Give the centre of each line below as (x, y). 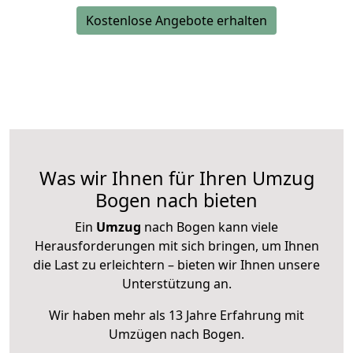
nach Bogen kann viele (210, 227)
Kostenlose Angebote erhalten (176, 21)
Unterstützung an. (176, 284)
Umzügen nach (156, 334)
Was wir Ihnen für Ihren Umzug (176, 178)
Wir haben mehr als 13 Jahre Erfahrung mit (176, 316)
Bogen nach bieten (176, 201)
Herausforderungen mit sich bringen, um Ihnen (176, 246)
